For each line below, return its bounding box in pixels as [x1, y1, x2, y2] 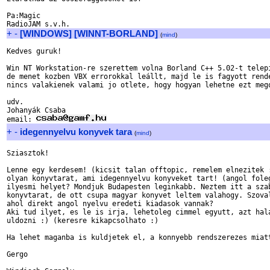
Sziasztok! [7, 149, 49, 157]
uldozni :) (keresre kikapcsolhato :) [7, 216, 159, 225]
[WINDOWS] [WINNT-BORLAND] [20, 28, 158, 39]
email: [7, 115, 36, 124]
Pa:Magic [7, 11, 40, 20]
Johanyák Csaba [7, 106, 66, 115]
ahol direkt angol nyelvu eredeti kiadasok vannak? [7, 199, 213, 208]
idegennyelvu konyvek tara [20, 127, 132, 137]
